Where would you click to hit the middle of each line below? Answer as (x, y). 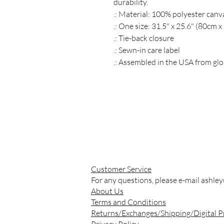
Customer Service (121, 169)
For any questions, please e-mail (146, 180)
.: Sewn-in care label (147, 50)
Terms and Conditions (128, 202)
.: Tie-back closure (144, 38)
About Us (107, 191)
